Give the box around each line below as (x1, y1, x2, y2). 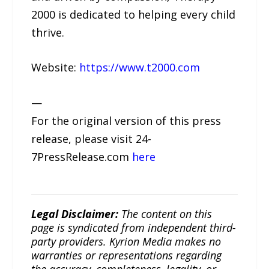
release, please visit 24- (31, 131, 152, 147)
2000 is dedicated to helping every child (31, 7, 236, 22)
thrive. (31, 25, 65, 40)
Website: (31, 60, 80, 75)
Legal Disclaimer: (31, 207, 119, 222)
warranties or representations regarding (31, 248, 222, 263)
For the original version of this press (31, 113, 222, 128)
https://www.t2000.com (79, 60, 201, 75)
